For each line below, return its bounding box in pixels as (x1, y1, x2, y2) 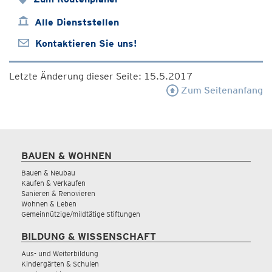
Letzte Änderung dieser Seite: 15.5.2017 (9, 70, 192, 82)
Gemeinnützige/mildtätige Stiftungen (21, 209, 140, 219)
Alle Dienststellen (35, 16, 119, 28)
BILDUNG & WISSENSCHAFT (21, 231, 156, 242)
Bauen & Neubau (21, 168, 75, 177)
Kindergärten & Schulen (21, 259, 99, 268)
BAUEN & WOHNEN (21, 150, 112, 161)
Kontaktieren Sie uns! (35, 38, 137, 49)
